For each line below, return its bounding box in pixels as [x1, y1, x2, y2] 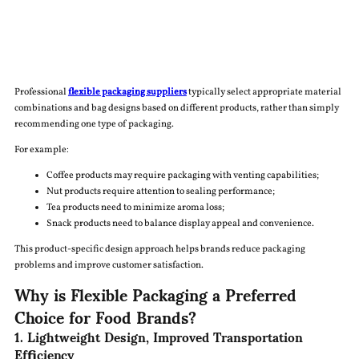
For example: [14, 143, 69, 157]
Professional [14, 86, 68, 99]
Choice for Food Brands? [14, 293, 196, 341]
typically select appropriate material [186, 86, 341, 99]
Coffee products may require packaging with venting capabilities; [46, 169, 319, 183]
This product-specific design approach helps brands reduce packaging [14, 243, 305, 256]
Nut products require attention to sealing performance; [46, 185, 275, 199]
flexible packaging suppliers [67, 86, 187, 99]
